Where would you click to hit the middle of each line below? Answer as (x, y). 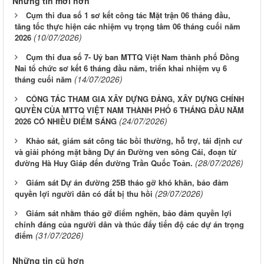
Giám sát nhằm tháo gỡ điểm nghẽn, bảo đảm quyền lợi (129, 213)
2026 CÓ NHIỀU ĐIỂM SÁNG (66, 121)
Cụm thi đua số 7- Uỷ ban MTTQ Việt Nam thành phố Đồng (133, 57)
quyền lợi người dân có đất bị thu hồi (84, 193)
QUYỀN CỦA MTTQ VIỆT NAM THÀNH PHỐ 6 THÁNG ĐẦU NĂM (129, 110)
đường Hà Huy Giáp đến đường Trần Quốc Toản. (104, 163)
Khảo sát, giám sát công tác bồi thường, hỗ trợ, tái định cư (134, 140)
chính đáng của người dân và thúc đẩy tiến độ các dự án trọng (129, 224)
